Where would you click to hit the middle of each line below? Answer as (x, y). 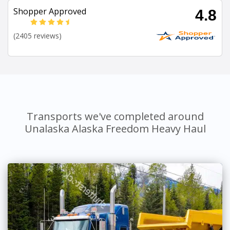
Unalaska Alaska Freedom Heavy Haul (115, 129)
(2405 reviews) (37, 36)
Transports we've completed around (115, 117)
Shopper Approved (50, 12)
